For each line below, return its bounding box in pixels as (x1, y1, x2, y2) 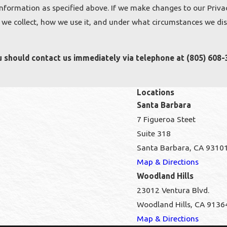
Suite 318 (137, 128, 171, 138)
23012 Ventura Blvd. (137, 185, 209, 195)
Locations (137, 87, 174, 97)
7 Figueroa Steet (137, 114, 196, 124)
